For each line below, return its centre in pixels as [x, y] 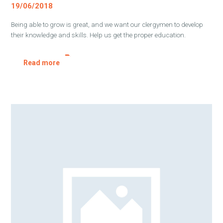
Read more [41, 63]
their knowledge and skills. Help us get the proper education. [98, 35]
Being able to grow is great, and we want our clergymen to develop [107, 25]
